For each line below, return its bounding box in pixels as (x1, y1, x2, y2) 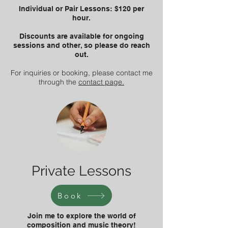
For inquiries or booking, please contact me (10, 68, 153, 77)
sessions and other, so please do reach (13, 41, 150, 49)
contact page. (78, 77, 124, 87)
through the (39, 77, 78, 87)
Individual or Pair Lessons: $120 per (19, 5, 144, 13)
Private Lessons (32, 163, 131, 179)
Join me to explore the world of (27, 212, 136, 220)
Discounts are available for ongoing (19, 32, 144, 40)
